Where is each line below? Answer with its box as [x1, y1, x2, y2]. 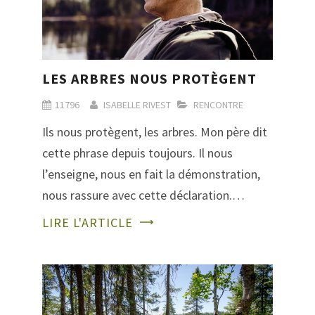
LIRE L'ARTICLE [42, 214, 133, 231]
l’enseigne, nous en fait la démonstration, [42, 166, 260, 183]
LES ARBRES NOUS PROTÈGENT [42, 70, 257, 88]
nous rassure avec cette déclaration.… [42, 187, 245, 204]
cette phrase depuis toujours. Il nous [42, 145, 233, 162]
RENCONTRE [193, 98, 243, 112]
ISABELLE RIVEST [103, 98, 171, 112]
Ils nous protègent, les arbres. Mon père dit [42, 124, 267, 141]
